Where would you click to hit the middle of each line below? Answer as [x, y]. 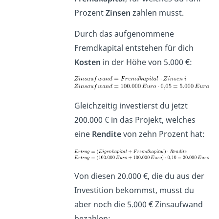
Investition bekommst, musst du [134, 190]
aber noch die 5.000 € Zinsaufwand [139, 204]
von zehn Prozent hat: [164, 134]
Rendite [107, 134]
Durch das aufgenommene [124, 34]
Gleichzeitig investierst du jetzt [131, 106]
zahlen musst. [157, 13]
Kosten [88, 62]
